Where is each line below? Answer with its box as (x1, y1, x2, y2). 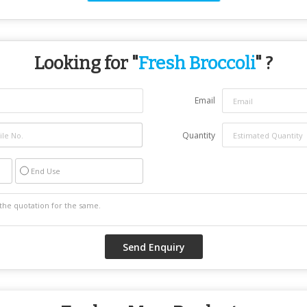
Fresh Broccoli (138, 53, 255, 74)
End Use (31, 166, 60, 176)
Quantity (182, 130, 215, 141)
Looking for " (34, 53, 138, 74)
